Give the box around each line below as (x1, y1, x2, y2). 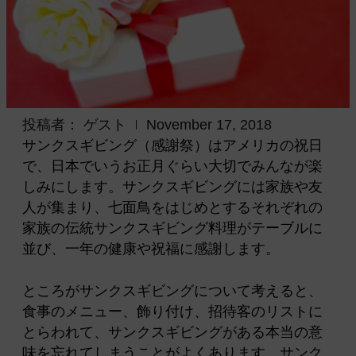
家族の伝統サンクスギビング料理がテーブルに (22, 219, 323, 236)
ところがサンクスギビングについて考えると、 (22, 282, 323, 299)
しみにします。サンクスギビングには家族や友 (22, 178, 323, 195)
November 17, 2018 (146, 116, 272, 133)
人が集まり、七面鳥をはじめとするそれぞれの (22, 199, 323, 215)
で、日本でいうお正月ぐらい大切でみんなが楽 (22, 157, 323, 174)
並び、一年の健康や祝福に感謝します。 (22, 240, 280, 257)
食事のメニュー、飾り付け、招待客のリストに (22, 303, 323, 319)
